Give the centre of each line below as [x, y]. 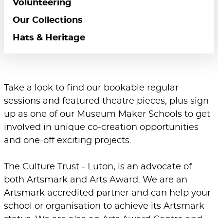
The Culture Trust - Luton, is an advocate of [98, 167]
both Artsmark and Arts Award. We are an [96, 180]
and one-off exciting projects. [68, 141]
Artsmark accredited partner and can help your [107, 193]
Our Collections [48, 21]
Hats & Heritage [49, 38]
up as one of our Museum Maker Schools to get [107, 115]
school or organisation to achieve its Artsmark [104, 207]
